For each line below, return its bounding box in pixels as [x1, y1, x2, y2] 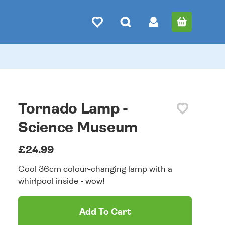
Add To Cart [79, 208, 131, 217]
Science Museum [18, 120, 138, 135]
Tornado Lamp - [18, 101, 129, 117]
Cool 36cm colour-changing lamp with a [18, 165, 173, 173]
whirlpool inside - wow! [18, 177, 105, 185]
